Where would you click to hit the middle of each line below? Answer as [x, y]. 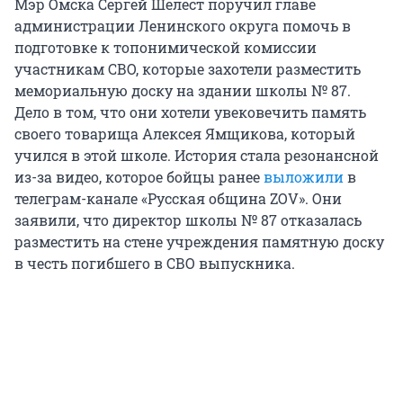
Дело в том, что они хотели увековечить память [190, 112]
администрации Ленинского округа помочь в [183, 25]
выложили [304, 176]
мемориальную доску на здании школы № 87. [183, 90]
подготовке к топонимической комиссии [166, 47]
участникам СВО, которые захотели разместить [188, 68]
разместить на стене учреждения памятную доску [199, 241]
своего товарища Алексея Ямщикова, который [185, 133]
